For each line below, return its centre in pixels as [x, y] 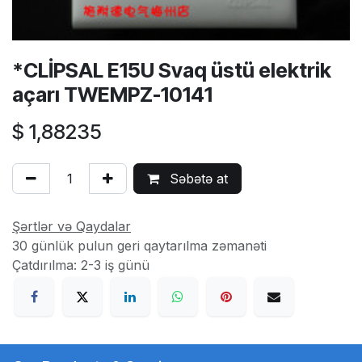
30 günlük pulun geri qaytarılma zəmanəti [139, 245]
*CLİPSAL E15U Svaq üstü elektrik [172, 70]
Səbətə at [197, 178]
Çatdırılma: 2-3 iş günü [81, 265]
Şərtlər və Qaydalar [72, 226]
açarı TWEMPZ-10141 [112, 94]
